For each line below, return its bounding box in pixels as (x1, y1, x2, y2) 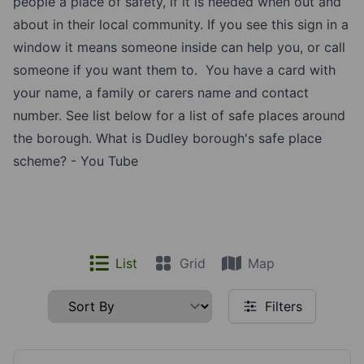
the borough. (13, 130, 96, 146)
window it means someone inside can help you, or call (13, 39, 345, 55)
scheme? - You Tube (13, 153, 138, 169)
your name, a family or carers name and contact (13, 84, 309, 101)
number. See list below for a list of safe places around (13, 107, 345, 123)
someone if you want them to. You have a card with (13, 62, 336, 78)
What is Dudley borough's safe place (96, 130, 322, 146)
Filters (265, 298, 302, 314)
